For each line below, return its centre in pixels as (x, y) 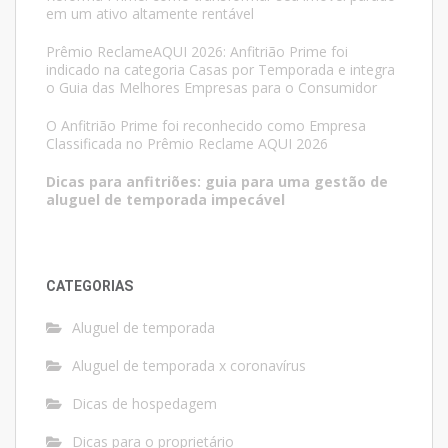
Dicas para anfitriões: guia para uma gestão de (217, 181)
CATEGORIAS (89, 285)
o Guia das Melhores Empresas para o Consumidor (211, 87)
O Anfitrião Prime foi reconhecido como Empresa (206, 125)
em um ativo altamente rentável (150, 13)
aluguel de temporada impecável (165, 199)
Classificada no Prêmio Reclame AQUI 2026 (187, 143)
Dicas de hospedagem (144, 403)
